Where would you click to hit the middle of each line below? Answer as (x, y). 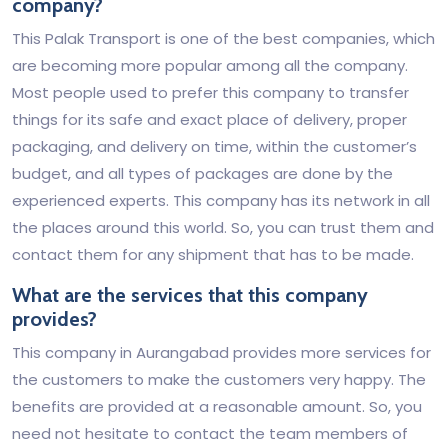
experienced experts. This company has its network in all (221, 200)
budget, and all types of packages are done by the (202, 173)
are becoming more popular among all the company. (210, 65)
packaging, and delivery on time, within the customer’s (214, 146)
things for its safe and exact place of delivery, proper (209, 119)
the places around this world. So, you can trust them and (223, 227)
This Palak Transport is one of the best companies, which (223, 38)
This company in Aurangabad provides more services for (221, 352)
